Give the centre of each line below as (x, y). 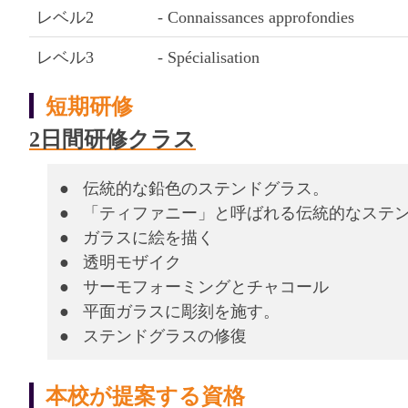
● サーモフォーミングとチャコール (194, 286)
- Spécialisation (209, 57)
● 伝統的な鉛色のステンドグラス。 (194, 187)
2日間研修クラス (112, 138)
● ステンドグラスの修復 (153, 335)
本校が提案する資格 (146, 395)
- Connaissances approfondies (256, 17)
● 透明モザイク (121, 261)
